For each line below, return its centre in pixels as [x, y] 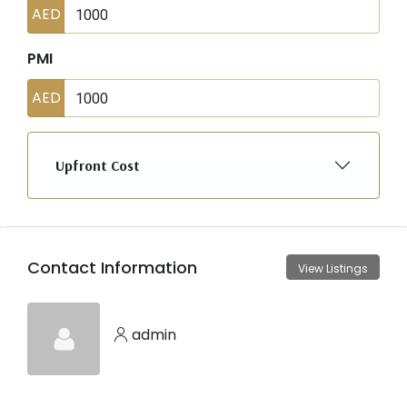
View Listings [333, 269]
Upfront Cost [98, 165]
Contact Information [112, 267]
